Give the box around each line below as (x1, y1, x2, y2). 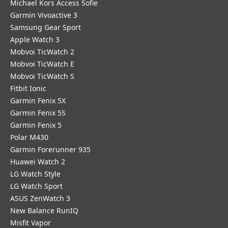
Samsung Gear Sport (10, 22, 81, 32)
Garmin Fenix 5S (10, 108, 66, 118)
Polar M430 (10, 132, 48, 142)
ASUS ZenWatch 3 (10, 193, 70, 203)
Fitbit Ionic (10, 83, 46, 93)
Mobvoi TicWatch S (10, 71, 74, 81)
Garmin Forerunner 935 (10, 145, 91, 154)
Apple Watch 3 (10, 35, 60, 44)
